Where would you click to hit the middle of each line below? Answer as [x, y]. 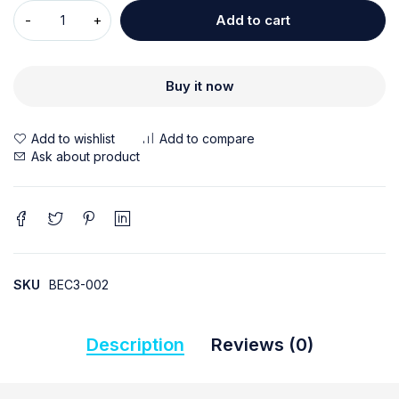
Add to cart [253, 20]
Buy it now [199, 86]
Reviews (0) [262, 345]
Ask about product [85, 156]
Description [135, 345]
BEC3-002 [79, 285]
